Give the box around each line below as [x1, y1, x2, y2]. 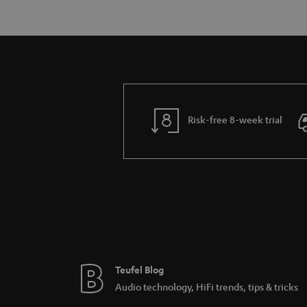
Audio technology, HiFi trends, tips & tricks [115, 280, 298, 293]
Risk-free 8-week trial [188, 113, 282, 126]
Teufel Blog [115, 262, 164, 276]
